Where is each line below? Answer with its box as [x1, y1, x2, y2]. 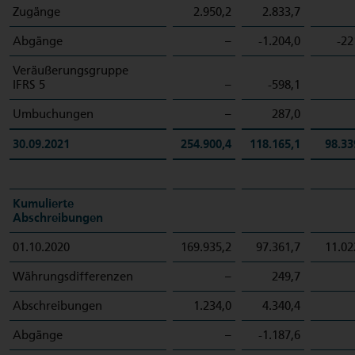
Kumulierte [13, 197, 74, 211]
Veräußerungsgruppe [13, 63, 128, 78]
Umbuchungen [13, 107, 94, 121]
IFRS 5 [13, 78, 45, 92]
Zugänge [13, 5, 60, 19]
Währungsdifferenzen [13, 269, 133, 284]
